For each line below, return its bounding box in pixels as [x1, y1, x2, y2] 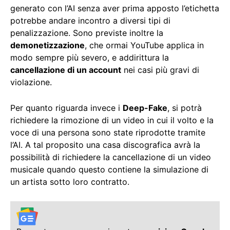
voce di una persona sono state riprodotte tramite [10, 127, 205, 138]
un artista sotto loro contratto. [10, 177, 129, 187]
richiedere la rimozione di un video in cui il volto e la [10, 115, 214, 126]
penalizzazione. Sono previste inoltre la [10, 28, 163, 39]
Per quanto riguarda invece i [10, 103, 123, 113]
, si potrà [167, 103, 202, 113]
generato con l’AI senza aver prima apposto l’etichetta [10, 3, 219, 14]
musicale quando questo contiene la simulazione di [10, 164, 208, 175]
